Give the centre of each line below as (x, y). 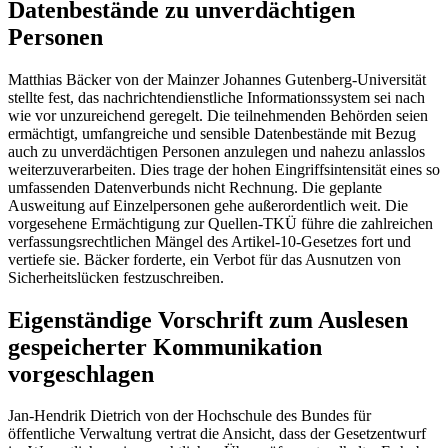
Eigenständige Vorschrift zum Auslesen (208, 319)
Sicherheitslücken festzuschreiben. (116, 277)
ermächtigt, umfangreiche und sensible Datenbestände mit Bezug (212, 133)
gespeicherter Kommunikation (165, 346)
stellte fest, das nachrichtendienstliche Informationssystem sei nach (216, 97)
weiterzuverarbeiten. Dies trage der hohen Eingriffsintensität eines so (224, 169)
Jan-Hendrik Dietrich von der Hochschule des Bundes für (189, 416)
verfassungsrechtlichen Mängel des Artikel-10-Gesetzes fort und (209, 241)
